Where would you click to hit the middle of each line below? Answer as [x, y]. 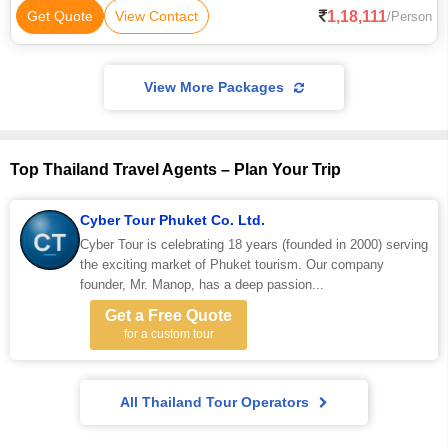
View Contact [156, 16]
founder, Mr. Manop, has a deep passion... [202, 284]
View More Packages [214, 87]
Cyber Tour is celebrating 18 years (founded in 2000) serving [254, 244]
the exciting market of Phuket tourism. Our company [232, 264]
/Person [409, 16]
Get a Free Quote [168, 315]
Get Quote [60, 16]
